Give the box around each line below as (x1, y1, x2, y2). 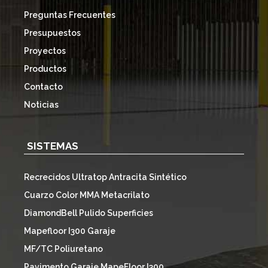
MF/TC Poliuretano (24, 244, 103, 254)
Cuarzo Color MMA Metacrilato (24, 190, 150, 200)
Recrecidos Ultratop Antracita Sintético (24, 172, 187, 182)
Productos (24, 63, 66, 74)
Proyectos (24, 45, 66, 56)
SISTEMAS (27, 139, 78, 152)
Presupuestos (24, 28, 81, 38)
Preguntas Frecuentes (24, 10, 115, 20)
